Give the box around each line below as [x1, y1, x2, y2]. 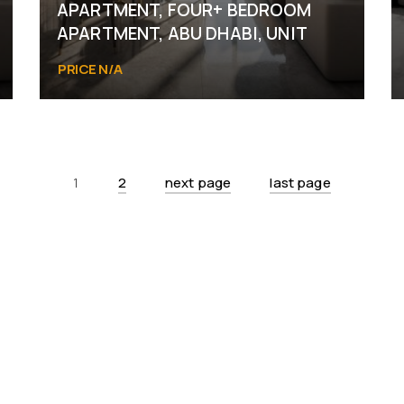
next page [164, 173, 232, 192]
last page [270, 173, 331, 192]
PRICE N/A [58, 60, 123, 78]
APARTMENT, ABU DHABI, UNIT [57, 22, 308, 45]
